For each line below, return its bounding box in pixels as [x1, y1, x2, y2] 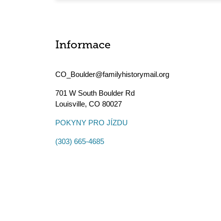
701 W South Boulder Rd [55, 89, 135, 97]
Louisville [55, 100, 85, 108]
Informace [55, 40, 110, 51]
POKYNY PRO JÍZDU [55, 118, 128, 127]
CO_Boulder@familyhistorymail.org [55, 70, 169, 78]
